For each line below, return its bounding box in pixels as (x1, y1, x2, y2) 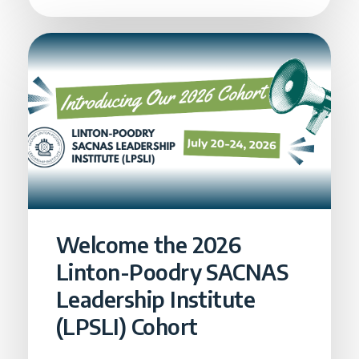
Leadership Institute (56, 284, 256, 313)
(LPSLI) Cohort (56, 312, 198, 340)
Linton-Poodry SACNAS (56, 257, 288, 285)
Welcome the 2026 (56, 230, 241, 258)
